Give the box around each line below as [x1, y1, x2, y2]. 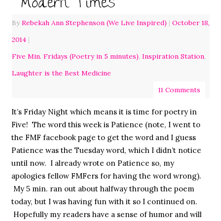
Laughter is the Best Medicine [11, 68, 111, 77]
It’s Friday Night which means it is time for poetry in [11, 107, 197, 116]
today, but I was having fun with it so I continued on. [11, 197, 197, 206]
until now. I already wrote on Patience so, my [11, 158, 174, 168]
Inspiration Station [142, 51, 204, 61]
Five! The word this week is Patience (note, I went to [11, 120, 200, 129]
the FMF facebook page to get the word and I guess [11, 133, 196, 142]
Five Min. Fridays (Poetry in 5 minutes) [11, 51, 139, 61]
